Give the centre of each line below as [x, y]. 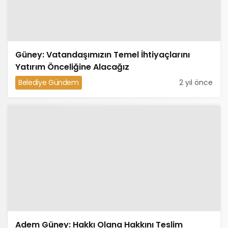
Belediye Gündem [49, 82]
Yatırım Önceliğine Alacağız [72, 67]
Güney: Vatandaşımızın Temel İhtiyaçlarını [103, 55]
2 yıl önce [196, 82]
